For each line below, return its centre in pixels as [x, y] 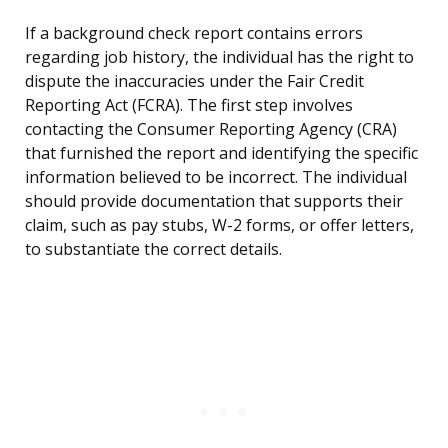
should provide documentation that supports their [214, 201]
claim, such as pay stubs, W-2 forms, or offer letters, [219, 225]
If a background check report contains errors [194, 33]
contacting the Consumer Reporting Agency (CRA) [211, 129]
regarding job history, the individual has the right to [219, 57]
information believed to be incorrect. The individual [216, 177]
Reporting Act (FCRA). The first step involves [189, 105]
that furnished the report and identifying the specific [221, 153]
